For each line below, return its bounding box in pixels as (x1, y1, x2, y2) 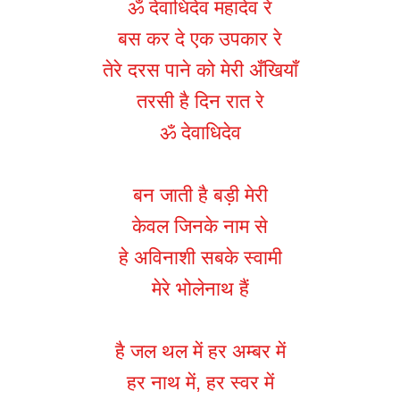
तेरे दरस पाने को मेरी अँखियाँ (102, 59, 298, 82)
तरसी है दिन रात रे (136, 90, 264, 113)
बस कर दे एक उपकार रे (118, 28, 282, 51)
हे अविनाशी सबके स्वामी (118, 246, 282, 270)
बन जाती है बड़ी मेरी (132, 184, 268, 207)
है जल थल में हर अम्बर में (114, 340, 286, 363)
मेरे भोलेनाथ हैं (151, 278, 249, 301)
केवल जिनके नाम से (132, 215, 268, 238)
